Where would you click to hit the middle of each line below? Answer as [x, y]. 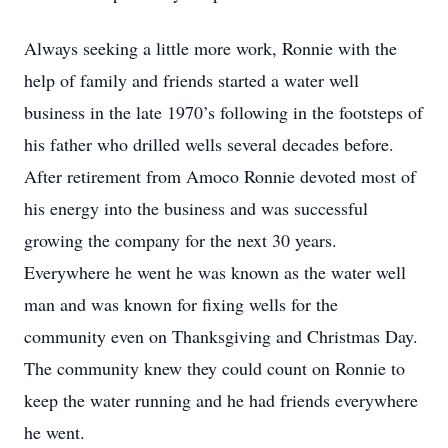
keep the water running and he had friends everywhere [221, 400]
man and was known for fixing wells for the [181, 304]
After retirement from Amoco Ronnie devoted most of [220, 176]
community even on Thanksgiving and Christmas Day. [224, 336]
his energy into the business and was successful [196, 208]
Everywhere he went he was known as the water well [215, 272]
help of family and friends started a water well [191, 80]
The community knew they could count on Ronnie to [214, 368]
